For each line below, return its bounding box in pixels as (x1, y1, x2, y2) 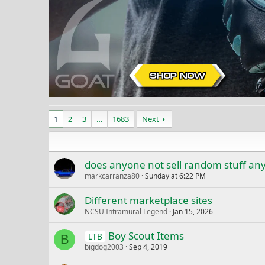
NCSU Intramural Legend (85, 206, 167, 217)
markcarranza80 (85, 171, 140, 182)
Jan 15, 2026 (173, 206, 213, 217)
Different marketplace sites (85, 193, 212, 208)
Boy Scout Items (108, 229, 184, 243)
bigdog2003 (85, 242, 124, 253)
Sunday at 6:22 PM (145, 171, 206, 182)
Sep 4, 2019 (129, 242, 167, 253)
